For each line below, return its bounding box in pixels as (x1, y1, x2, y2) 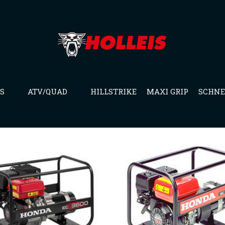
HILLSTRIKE (90, 86, 137, 96)
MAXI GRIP (147, 86, 188, 96)
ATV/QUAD (28, 86, 67, 96)
